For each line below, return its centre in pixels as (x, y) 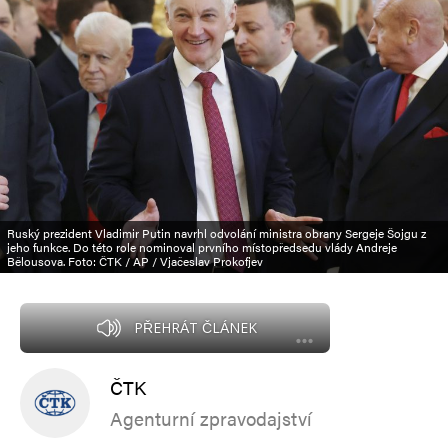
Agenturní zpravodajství (211, 418)
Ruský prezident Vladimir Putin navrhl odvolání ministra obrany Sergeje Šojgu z (216, 232)
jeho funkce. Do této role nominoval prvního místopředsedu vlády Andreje (202, 246)
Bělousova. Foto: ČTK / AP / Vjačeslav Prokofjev (135, 260)
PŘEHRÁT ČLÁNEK (195, 327)
